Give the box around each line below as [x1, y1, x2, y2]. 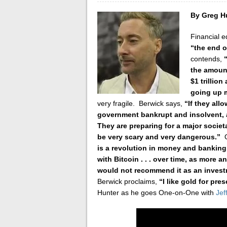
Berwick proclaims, [97, 177, 159, 185]
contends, [190, 55, 224, 63]
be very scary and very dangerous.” [97, 133, 220, 141]
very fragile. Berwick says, [97, 99, 184, 107]
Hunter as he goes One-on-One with [97, 188, 216, 197]
